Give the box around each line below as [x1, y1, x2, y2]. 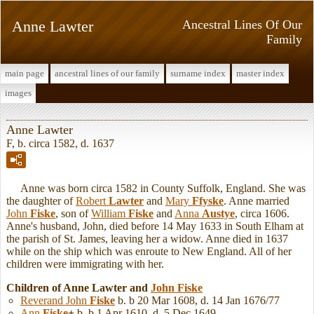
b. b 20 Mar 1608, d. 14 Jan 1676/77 [115, 294, 280, 306]
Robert [76, 194, 109, 207]
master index [236, 68, 285, 78]
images [5, 88, 32, 98]
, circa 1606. [235, 207, 289, 219]
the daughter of [6, 194, 76, 207]
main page [5, 68, 44, 78]
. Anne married [224, 194, 289, 207]
